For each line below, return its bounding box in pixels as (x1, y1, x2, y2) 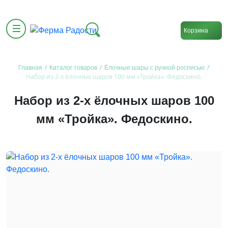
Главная (18, 64, 42, 71)
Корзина (184, 26, 208, 34)
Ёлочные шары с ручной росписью (104, 64, 205, 71)
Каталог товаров (49, 64, 97, 71)
